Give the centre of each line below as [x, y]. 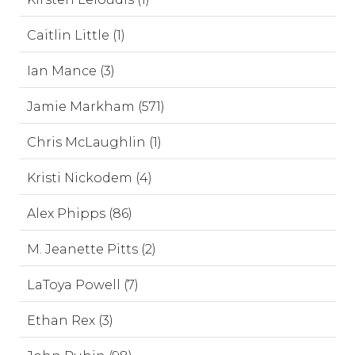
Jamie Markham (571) [96, 107]
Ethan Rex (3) [70, 321]
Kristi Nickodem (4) [90, 178]
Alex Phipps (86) [80, 214]
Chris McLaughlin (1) [94, 142]
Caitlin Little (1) [76, 35]
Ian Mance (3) [71, 71]
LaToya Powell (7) [83, 285]
